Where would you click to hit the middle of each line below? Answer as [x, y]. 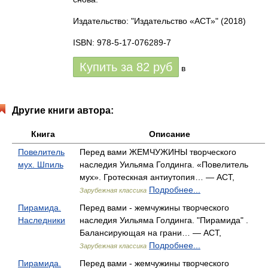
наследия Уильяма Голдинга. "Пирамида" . [164, 220]
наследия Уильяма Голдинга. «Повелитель [164, 165]
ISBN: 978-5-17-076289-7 [122, 42]
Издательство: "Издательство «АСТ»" [146, 21]
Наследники [42, 220]
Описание [169, 134]
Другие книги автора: [63, 110]
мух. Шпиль [41, 165]
